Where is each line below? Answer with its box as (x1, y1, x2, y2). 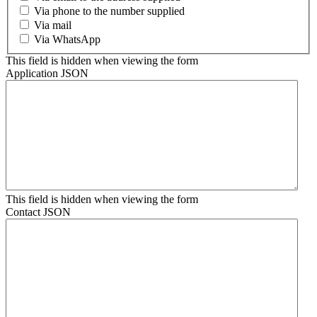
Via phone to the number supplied (34, 5, 185, 18)
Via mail (34, 19, 71, 32)
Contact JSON (6, 206, 71, 219)
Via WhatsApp (34, 33, 100, 46)
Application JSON (6, 67, 88, 80)
